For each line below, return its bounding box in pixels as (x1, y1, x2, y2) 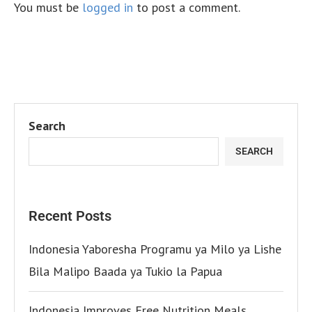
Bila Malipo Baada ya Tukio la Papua (29, 263, 222, 279)
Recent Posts (29, 207, 111, 224)
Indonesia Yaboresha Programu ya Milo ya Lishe (29, 240, 281, 257)
